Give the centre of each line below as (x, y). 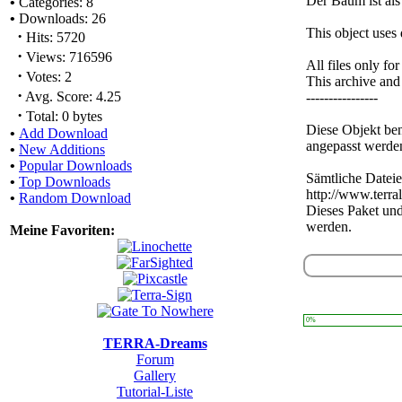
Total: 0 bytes (62, 116)
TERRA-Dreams (155, 343)
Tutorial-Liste (155, 392)
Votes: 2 (47, 77)
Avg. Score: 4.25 (72, 96)
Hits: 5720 (54, 37)
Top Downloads (65, 182)
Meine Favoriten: (62, 230)
